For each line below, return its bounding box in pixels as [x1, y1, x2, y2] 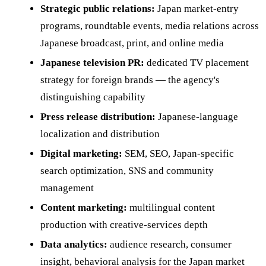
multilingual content [127, 202, 215, 214]
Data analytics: [40, 239, 107, 251]
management [40, 182, 94, 194]
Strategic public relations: [40, 3, 155, 15]
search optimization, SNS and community [40, 165, 214, 177]
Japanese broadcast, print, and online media [40, 37, 224, 49]
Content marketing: [40, 202, 127, 214]
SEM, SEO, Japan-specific [122, 148, 234, 160]
